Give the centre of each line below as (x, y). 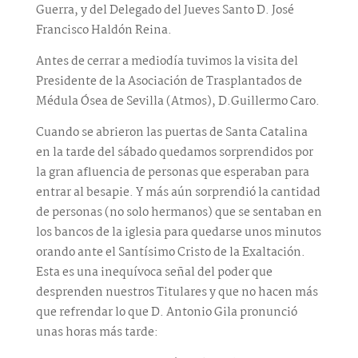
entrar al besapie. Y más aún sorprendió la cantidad (178, 192)
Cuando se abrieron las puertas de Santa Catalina (171, 132)
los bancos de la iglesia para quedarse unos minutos (178, 232)
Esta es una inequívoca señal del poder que (154, 272)
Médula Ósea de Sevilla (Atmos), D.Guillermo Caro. (177, 101)
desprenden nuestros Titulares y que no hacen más (177, 292)
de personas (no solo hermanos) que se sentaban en (179, 212)
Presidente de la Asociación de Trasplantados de (169, 81)
